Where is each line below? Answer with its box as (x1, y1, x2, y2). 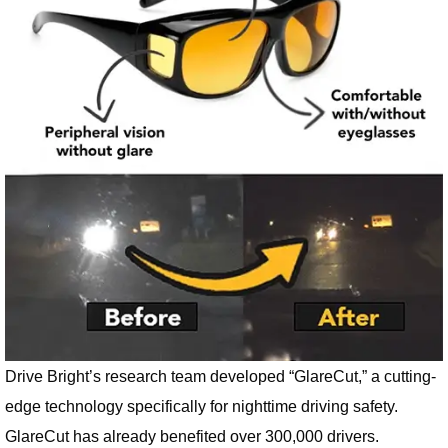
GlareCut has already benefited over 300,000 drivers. (5, 427, 379, 446)
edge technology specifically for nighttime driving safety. (5, 397, 398, 416)
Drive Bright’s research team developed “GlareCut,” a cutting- (5, 367, 436, 386)
